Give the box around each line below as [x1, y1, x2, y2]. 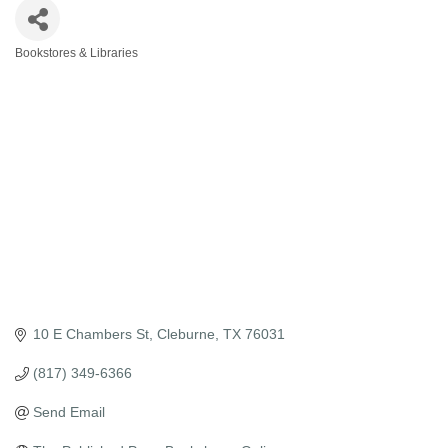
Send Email [32, 404, 105, 421]
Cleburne [156, 326, 215, 343]
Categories [14, 59, 104, 84]
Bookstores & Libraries [15, 46, 138, 61]
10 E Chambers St [32, 326, 149, 343]
